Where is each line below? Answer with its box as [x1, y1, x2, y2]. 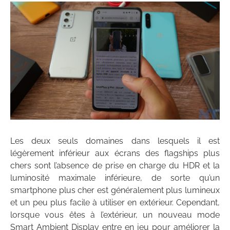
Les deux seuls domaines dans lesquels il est [10, 136, 220, 146]
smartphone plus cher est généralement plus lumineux [10, 185, 220, 195]
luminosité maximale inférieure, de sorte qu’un [10, 172, 220, 183]
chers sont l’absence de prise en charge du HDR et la [10, 160, 220, 170]
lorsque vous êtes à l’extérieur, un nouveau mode [10, 209, 220, 220]
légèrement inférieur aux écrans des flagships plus [10, 148, 220, 158]
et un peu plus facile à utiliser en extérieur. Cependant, [10, 197, 220, 207]
